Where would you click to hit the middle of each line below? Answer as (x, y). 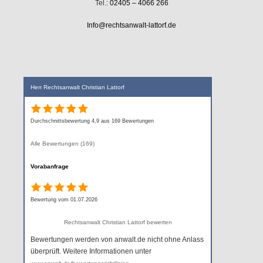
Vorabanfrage (50, 166)
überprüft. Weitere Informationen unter (91, 251)
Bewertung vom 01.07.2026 (64, 199)
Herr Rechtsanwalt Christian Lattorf (77, 87)
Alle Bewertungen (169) (63, 143)
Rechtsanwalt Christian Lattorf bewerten (118, 222)
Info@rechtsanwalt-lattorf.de (131, 25)
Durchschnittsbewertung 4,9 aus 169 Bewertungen (92, 121)
